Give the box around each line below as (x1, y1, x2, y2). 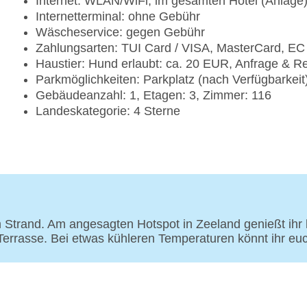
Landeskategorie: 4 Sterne (36, 104, 180, 119)
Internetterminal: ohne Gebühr (36, 10, 200, 24)
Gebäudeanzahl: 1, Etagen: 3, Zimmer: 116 (36, 88, 271, 103)
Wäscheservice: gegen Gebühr (36, 25, 205, 40)
